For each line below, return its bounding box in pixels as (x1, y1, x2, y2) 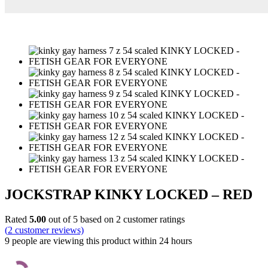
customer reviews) (13, 225, 84, 236)
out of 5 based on (46, 214, 116, 225)
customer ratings (121, 214, 185, 225)
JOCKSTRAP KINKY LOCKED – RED (5, 186, 252, 202)
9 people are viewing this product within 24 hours (5, 236, 192, 246)
